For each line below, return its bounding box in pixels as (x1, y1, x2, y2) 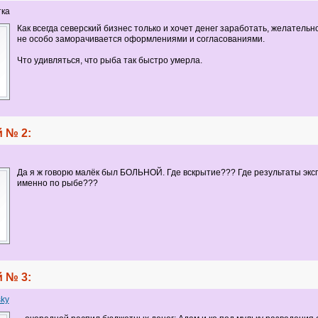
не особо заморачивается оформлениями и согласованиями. (16, 34, 265, 44)
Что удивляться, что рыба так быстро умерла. (16, 55, 202, 65)
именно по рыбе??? (16, 178, 98, 188)
